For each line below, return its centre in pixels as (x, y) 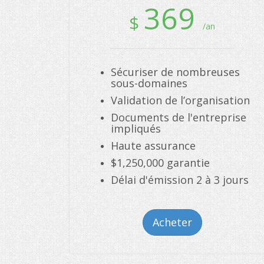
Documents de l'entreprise (179, 117)
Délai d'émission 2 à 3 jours (180, 180)
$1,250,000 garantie (160, 163)
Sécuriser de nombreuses (175, 72)
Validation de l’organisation (180, 100)
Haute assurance (153, 146)
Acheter (172, 222)
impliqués (136, 128)
